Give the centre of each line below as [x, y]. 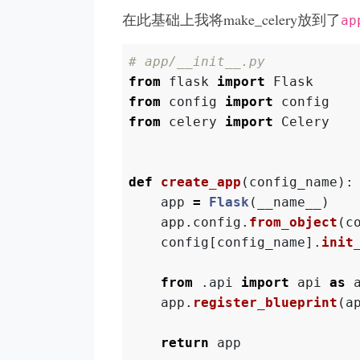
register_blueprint [266, 302]
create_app [201, 182]
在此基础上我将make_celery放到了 [231, 20]
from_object [294, 222]
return [185, 342]
